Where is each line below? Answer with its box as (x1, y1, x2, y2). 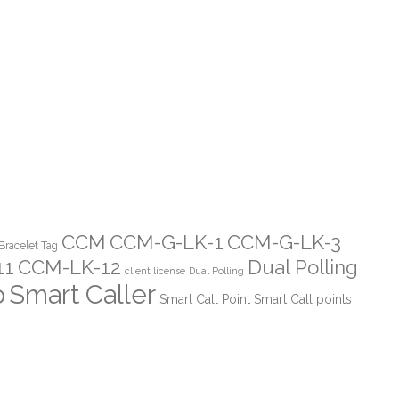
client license (125, 265, 185, 276)
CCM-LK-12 (18, 255, 121, 279)
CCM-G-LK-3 (227, 230, 341, 254)
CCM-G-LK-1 (110, 230, 224, 254)
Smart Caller (9, 278, 156, 310)
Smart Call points (254, 291, 352, 306)
